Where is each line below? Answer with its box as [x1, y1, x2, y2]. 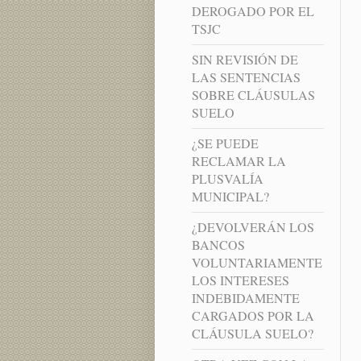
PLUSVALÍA [191, 170, 263, 188]
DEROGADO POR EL [191, 2, 314, 20]
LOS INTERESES [191, 272, 289, 289]
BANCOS [191, 236, 245, 254]
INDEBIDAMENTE [191, 289, 300, 307]
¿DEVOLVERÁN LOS [191, 218, 314, 236]
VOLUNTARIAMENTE [191, 254, 322, 272]
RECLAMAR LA [191, 152, 286, 170]
